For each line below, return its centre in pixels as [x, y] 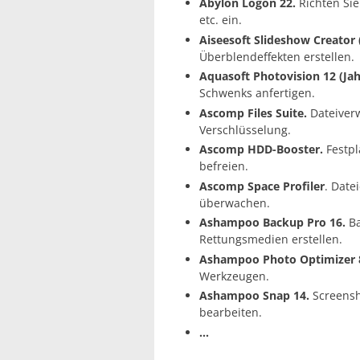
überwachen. [235, 202]
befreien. [224, 166]
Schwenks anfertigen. [257, 93]
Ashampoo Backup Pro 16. [272, 223]
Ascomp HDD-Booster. [261, 149]
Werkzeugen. [234, 276]
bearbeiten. [231, 313]
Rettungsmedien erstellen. [271, 239]
